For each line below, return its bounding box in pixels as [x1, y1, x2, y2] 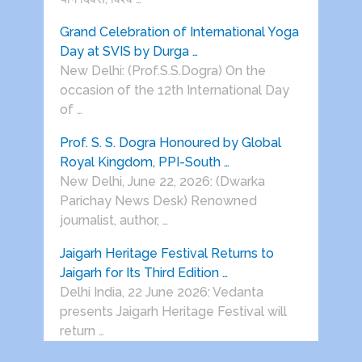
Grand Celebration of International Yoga [59, 24, 299, 40]
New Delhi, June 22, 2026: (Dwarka [59, 174, 265, 190]
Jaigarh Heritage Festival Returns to [59, 246, 274, 262]
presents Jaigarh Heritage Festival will [59, 304, 287, 320]
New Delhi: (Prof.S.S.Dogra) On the [59, 63, 266, 79]
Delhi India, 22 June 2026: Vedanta [59, 284, 263, 301]
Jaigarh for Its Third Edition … [59, 265, 228, 281]
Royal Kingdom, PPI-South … [59, 154, 229, 170]
